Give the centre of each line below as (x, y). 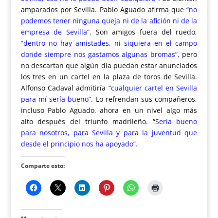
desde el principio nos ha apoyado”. (79, 144)
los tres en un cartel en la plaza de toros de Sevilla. (109, 76)
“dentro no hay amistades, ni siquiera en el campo (109, 43)
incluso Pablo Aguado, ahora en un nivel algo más (109, 110)
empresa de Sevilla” (55, 32)
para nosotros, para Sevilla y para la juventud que (109, 132)
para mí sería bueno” (56, 99)
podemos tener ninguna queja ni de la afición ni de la (109, 20)
